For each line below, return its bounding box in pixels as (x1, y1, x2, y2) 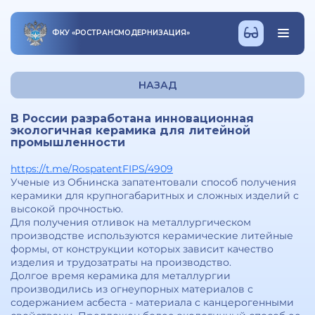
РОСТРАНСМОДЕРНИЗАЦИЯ (75, 28, 186, 37)
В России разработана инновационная (11, 112, 254, 125)
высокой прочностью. (11, 202, 123, 215)
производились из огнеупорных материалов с (11, 283, 253, 295)
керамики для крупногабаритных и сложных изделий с (11, 189, 299, 202)
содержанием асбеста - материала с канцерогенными (11, 296, 294, 309)
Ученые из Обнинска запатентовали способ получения (11, 176, 296, 188)
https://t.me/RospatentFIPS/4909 (11, 162, 173, 175)
